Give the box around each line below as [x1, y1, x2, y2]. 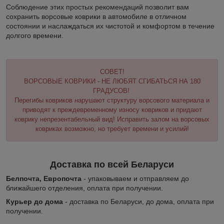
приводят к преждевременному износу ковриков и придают [22, 106, 202, 114]
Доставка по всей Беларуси [50, 159, 174, 170]
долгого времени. [6, 31, 63, 40]
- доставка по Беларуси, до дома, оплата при [63, 197, 214, 206]
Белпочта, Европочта [6, 174, 81, 183]
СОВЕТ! [99, 68, 124, 76]
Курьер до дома [6, 197, 63, 206]
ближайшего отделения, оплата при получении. [6, 184, 163, 192]
